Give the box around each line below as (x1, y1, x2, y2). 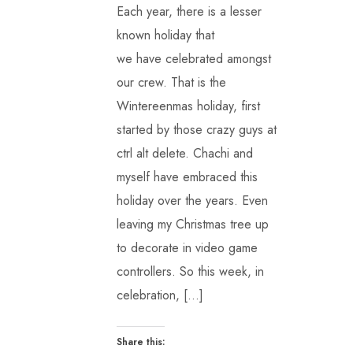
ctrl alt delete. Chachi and (116, 144, 253, 162)
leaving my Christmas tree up (116, 215, 269, 233)
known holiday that (116, 26, 214, 44)
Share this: (116, 335, 165, 349)
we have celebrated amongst (116, 50, 271, 68)
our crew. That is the (116, 73, 226, 91)
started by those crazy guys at (116, 121, 277, 139)
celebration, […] (116, 286, 203, 304)
